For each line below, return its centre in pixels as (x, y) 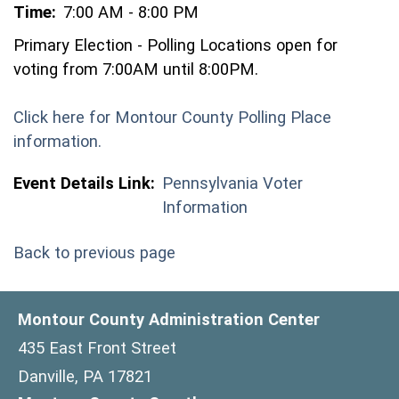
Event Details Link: (84, 183)
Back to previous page (94, 252)
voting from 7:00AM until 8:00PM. (136, 69)
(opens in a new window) (191, 140)
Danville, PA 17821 (85, 376)
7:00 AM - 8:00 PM (131, 12)
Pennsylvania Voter (232, 183)
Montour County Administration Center (169, 319)
